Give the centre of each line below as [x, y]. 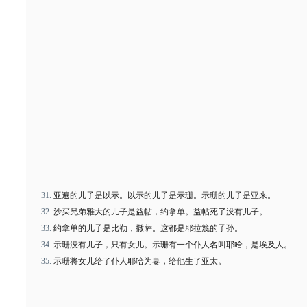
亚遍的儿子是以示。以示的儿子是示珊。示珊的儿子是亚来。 [164, 195]
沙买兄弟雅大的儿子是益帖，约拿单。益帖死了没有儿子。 [160, 212]
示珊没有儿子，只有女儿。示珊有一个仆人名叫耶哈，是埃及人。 [173, 245]
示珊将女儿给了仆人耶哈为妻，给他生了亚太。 [140, 261]
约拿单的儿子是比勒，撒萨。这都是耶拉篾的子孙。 [148, 228]
